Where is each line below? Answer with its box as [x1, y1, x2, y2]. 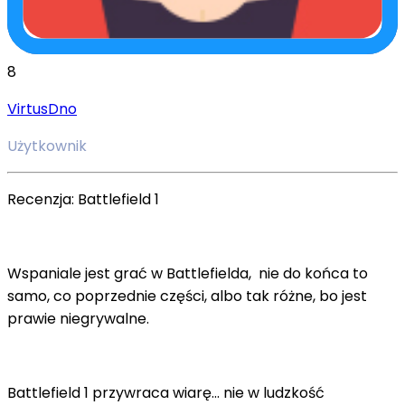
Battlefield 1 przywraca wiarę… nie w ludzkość [7, 381, 325, 403]
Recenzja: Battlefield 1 [7, 188, 159, 210]
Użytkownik [7, 135, 87, 156]
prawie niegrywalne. [7, 307, 149, 329]
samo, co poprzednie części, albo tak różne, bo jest [7, 285, 367, 306]
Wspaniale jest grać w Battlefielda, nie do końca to [7, 262, 368, 284]
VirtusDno [7, 98, 77, 119]
